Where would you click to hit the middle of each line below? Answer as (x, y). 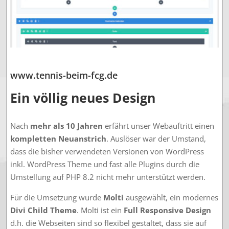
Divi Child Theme (44, 210)
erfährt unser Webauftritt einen (159, 125)
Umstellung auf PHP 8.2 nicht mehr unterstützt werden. (108, 177)
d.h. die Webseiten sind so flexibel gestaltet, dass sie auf (109, 223)
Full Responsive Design (168, 210)
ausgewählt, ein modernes (171, 197)
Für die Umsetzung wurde (57, 197)
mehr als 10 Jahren (67, 125)
